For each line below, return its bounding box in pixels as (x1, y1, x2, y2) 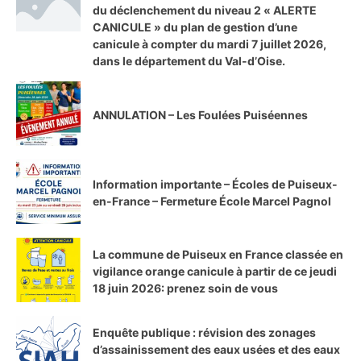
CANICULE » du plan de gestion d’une (93, 20, 297, 35)
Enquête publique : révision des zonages (93, 325, 316, 339)
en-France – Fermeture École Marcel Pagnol (93, 194, 331, 209)
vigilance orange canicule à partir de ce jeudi (93, 263, 337, 278)
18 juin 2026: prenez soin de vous (93, 280, 278, 295)
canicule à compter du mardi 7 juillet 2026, (93, 37, 326, 52)
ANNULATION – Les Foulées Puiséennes (93, 107, 308, 122)
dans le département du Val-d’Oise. (93, 54, 285, 68)
